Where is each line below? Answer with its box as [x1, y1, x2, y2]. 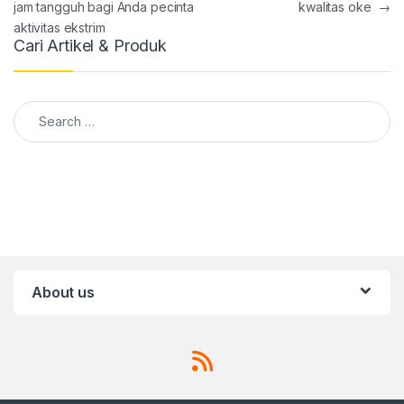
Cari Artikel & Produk [14, 36, 168, 56]
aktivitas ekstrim [14, 20, 106, 36]
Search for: [13, 99, 84, 115]
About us [32, 282, 95, 301]
